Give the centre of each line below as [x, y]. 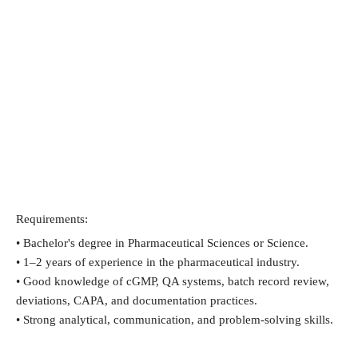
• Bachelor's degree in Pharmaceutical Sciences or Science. [162, 243]
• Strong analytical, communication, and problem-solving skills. [175, 319]
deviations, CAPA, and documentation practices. [137, 300]
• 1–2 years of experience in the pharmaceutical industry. [158, 262]
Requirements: [52, 219]
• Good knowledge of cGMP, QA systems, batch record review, [173, 281]
